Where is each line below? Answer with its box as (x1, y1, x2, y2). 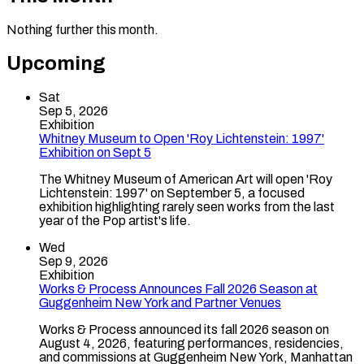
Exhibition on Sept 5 (39, 145, 151, 159)
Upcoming (6, 53, 106, 75)
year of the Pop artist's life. (39, 214, 191, 227)
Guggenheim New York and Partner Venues (39, 296, 281, 310)
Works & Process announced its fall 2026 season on (39, 323, 329, 336)
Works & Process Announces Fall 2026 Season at (39, 282, 318, 296)
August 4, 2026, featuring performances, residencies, (39, 336, 344, 350)
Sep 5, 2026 (39, 104, 108, 118)
